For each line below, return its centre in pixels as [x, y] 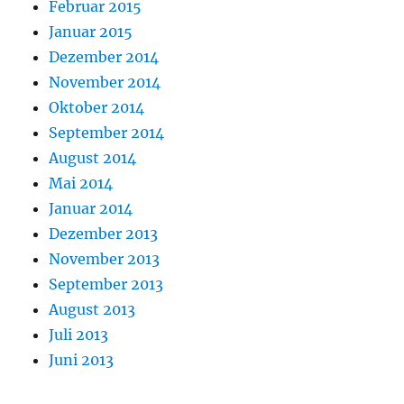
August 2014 [93, 158]
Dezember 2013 [104, 234]
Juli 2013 [79, 335]
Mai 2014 [81, 184]
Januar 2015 [91, 32]
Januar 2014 [91, 209]
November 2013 [105, 259]
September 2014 [107, 133]
